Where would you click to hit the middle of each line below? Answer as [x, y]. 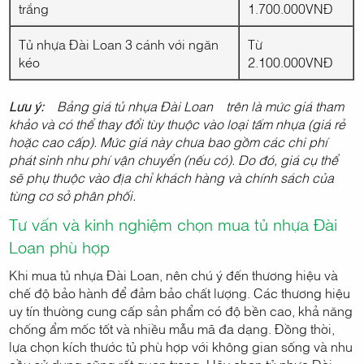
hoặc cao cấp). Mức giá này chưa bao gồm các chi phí [169, 142]
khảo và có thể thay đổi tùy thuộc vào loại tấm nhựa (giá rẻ [178, 124]
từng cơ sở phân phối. [73, 195]
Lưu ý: [27, 106]
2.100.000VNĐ [291, 62]
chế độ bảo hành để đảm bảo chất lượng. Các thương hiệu [180, 293]
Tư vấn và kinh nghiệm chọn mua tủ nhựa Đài [173, 224]
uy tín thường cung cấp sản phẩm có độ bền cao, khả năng [181, 311]
